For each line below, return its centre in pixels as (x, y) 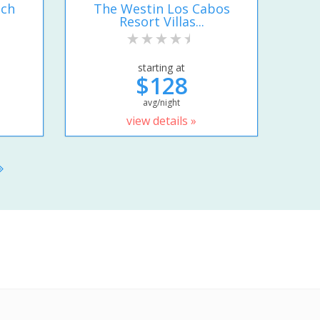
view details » (161, 120)
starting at (161, 67)
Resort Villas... (161, 21)
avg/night (161, 102)
